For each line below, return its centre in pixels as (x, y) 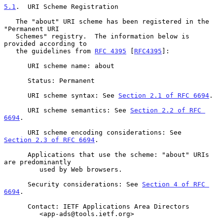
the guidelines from (55, 51)
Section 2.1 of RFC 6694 (164, 95)
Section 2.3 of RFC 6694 (49, 140)
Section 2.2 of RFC (166, 110)
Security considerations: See (85, 184)
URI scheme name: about (16, 66)
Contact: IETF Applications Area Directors (16, 206)
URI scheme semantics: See (79, 110)
